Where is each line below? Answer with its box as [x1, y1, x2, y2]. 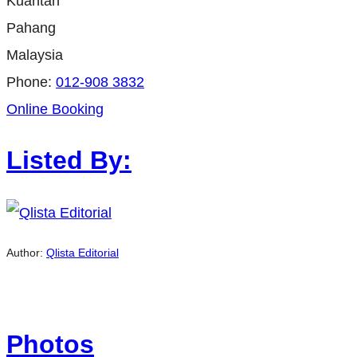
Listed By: [6, 146, 131, 175]
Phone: [6, 73, 56, 90]
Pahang [6, 19, 56, 36]
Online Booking [6, 100, 104, 117]
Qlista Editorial [46, 246, 119, 260]
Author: [6, 246, 46, 260]
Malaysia [6, 46, 63, 63]
